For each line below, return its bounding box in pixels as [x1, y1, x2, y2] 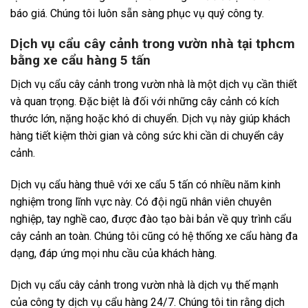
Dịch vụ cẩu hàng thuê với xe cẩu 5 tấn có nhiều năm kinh [10, 177, 280, 191]
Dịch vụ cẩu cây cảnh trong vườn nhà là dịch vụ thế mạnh [10, 278, 278, 291]
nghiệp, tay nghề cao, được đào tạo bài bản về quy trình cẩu [10, 212, 291, 225]
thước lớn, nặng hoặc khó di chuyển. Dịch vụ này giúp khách [10, 112, 290, 125]
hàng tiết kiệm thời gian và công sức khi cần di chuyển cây [10, 129, 284, 142]
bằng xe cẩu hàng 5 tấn [10, 52, 151, 69]
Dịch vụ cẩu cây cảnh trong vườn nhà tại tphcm [10, 36, 295, 52]
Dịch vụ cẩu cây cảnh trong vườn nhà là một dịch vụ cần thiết [10, 78, 297, 91]
